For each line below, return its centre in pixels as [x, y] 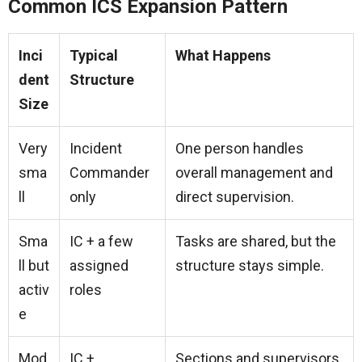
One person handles [240, 149]
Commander [109, 173]
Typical [94, 56]
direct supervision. [235, 197]
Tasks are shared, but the [256, 242]
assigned [99, 266]
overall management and [254, 173]
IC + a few [101, 242]
